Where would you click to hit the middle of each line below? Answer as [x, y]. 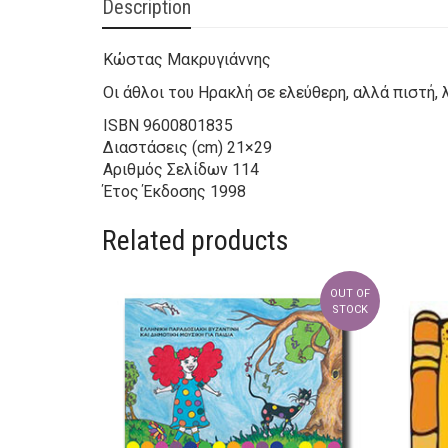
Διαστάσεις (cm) [163, 148]
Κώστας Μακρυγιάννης [187, 60]
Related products [195, 241]
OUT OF [349, 294]
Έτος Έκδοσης [154, 192]
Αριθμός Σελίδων [165, 170]
